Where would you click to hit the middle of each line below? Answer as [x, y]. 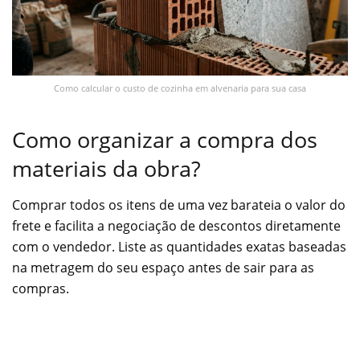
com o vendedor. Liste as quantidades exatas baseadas [179, 246]
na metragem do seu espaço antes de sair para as [163, 267]
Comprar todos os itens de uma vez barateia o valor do [179, 205]
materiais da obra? [106, 169]
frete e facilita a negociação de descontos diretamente [176, 225]
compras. [41, 288]
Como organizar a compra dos [165, 140]
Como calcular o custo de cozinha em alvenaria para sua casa [180, 88]
